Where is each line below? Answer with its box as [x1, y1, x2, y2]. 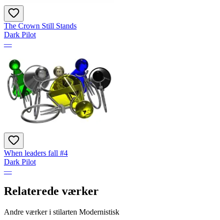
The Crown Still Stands [4, 21, 77, 30]
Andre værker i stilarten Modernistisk [4, 208, 119, 217]
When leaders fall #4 [4, 148, 68, 157]
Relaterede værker [4, 185, 99, 198]
